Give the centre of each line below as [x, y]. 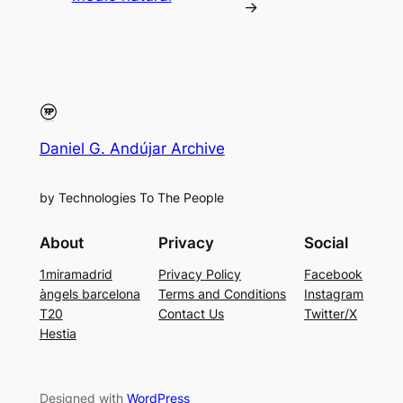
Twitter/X [331, 313]
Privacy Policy [200, 273]
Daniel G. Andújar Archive [132, 149]
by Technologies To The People [131, 198]
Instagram [334, 293]
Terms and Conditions [222, 293]
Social [327, 242]
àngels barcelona [90, 293]
